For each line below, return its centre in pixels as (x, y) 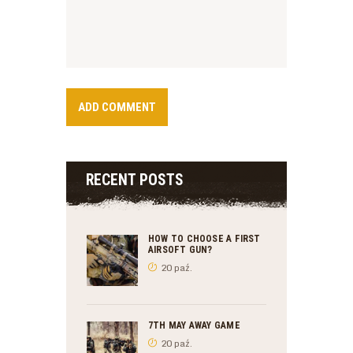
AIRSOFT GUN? (180, 250)
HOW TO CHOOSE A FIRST (204, 239)
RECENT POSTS (134, 180)
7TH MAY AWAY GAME (194, 325)
